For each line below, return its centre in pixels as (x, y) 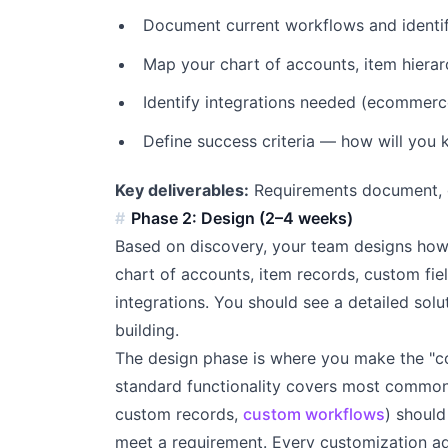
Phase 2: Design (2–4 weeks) (242, 218)
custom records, (178, 414)
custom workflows (313, 414)
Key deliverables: (181, 190)
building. (146, 330)
